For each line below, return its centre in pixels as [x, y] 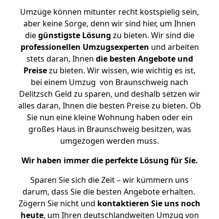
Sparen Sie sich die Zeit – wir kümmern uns [109, 180]
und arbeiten [174, 47]
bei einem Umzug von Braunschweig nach [109, 82]
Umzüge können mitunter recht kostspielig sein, [109, 12]
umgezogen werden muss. [109, 141]
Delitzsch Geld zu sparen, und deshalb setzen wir [109, 94]
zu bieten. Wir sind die [153, 35]
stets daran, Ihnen [61, 59]
